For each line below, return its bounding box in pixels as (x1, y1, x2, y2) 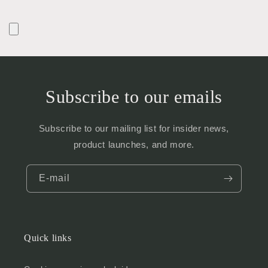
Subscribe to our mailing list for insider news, (38, 123, 230, 133)
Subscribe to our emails (45, 86, 223, 106)
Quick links (24, 232, 72, 243)
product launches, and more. (73, 139, 195, 150)
